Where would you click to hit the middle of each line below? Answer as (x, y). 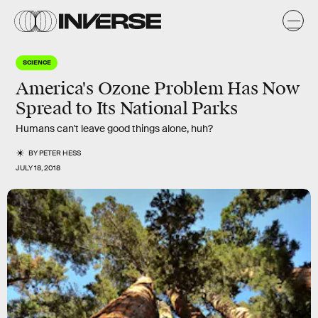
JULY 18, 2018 (38, 168)
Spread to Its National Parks (127, 109)
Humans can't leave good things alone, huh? (114, 128)
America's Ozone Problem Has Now (158, 89)
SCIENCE (37, 62)
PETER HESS (60, 153)
